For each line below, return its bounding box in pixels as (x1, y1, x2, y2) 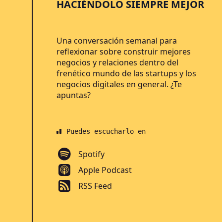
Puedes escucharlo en (66, 127, 146, 135)
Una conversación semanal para (56, 35, 177, 46)
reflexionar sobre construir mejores (56, 46, 191, 57)
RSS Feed (78, 180, 112, 191)
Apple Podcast (78, 165, 132, 175)
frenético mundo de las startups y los (56, 68, 196, 79)
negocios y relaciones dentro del (56, 57, 178, 68)
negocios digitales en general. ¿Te (56, 79, 182, 90)
